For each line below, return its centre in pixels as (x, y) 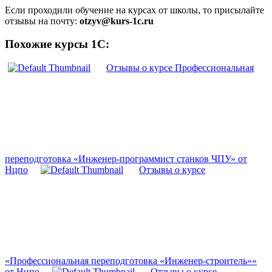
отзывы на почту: (42, 21)
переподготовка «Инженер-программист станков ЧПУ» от (126, 159)
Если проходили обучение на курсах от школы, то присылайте (134, 10)
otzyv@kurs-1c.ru (117, 21)
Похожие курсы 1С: (57, 44)
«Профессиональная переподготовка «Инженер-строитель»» (131, 261)
